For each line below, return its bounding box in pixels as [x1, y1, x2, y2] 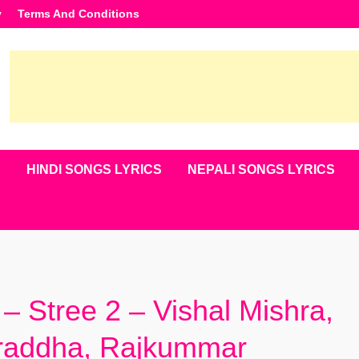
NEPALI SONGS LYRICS [187, 163, 335, 176]
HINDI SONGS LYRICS [26, 163, 162, 176]
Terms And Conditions [17, 7, 139, 20]
